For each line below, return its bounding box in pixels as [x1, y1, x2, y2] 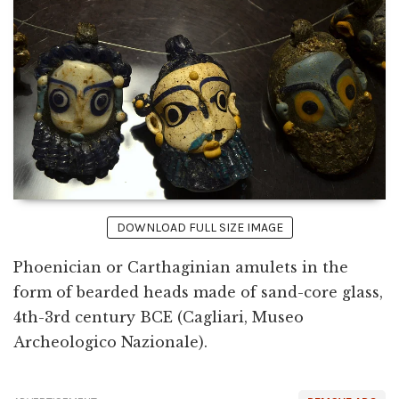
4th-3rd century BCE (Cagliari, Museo [13, 307, 304, 326]
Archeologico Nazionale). [13, 332, 208, 351]
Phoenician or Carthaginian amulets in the [13, 257, 348, 276]
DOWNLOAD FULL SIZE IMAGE [116, 219, 283, 235]
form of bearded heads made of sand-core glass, [13, 282, 383, 301]
